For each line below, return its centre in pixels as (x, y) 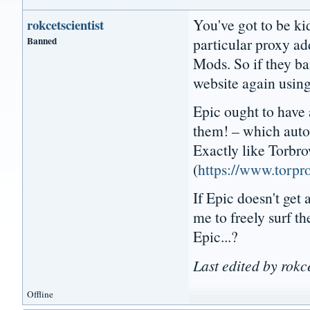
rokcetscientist (66, 24)
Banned (42, 40)
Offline (40, 294)
